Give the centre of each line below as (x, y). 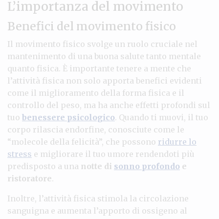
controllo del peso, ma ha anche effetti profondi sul (109, 105)
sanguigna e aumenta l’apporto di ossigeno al (97, 210)
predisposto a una (44, 166)
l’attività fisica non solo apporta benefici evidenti (105, 80)
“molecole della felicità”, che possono (83, 142)
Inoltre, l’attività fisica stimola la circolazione (98, 198)
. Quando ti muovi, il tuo (162, 117)
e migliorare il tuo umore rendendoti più (113, 154)
